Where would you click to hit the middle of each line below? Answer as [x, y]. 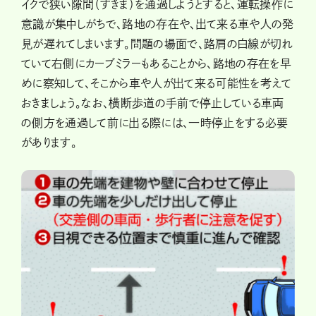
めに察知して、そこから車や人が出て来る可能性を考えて [157, 83]
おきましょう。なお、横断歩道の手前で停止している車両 [153, 103]
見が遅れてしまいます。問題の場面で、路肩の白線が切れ [157, 43]
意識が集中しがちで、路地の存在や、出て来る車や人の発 [158, 24]
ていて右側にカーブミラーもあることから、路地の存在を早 [157, 63]
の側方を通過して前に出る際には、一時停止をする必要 [155, 122]
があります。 [49, 142]
